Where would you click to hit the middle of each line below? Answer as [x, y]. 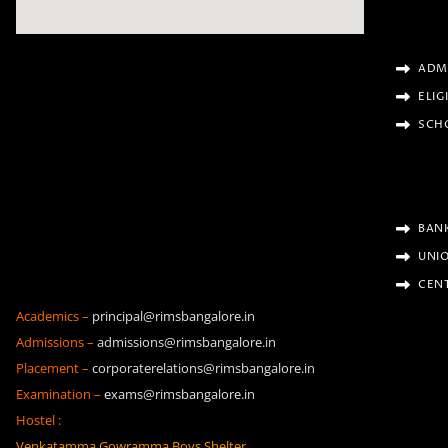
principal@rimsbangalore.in [173, 315]
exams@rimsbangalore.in [179, 393]
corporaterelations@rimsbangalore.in [203, 367]
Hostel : [38, 419]
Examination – [58, 393]
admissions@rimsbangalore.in [186, 341]
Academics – [52, 315]
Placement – [52, 367]
